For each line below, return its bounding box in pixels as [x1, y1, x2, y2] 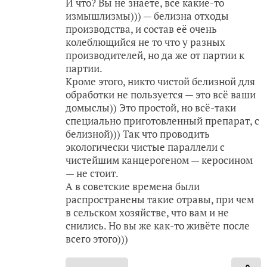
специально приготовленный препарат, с [66, 114, 259, 128]
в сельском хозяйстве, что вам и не [66, 206, 229, 219]
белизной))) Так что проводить [66, 127, 210, 141]
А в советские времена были [66, 179, 200, 193]
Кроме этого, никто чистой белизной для [66, 74, 255, 88]
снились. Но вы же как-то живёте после [66, 219, 250, 232]
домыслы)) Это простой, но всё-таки [66, 101, 236, 114]
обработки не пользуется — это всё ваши [66, 88, 256, 101]
